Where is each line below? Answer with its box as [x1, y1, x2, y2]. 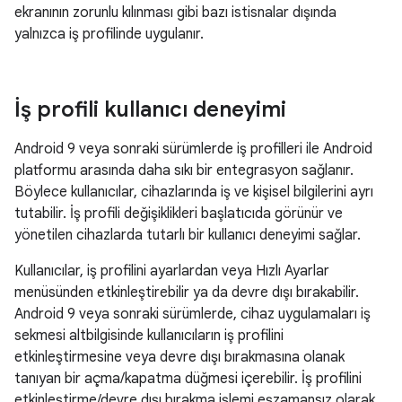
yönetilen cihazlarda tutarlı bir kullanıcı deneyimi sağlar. [14, 226, 361, 244]
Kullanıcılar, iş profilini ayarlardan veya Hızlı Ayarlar [14, 262, 329, 280]
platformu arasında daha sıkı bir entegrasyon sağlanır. [14, 162, 354, 179]
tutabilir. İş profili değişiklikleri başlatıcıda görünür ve [14, 205, 343, 223]
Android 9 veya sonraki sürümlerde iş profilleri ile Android [14, 140, 372, 158]
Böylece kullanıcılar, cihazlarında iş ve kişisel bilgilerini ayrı [14, 183, 373, 201]
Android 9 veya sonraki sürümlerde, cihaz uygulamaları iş [14, 305, 371, 323]
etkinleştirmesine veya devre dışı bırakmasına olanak [14, 348, 345, 366]
